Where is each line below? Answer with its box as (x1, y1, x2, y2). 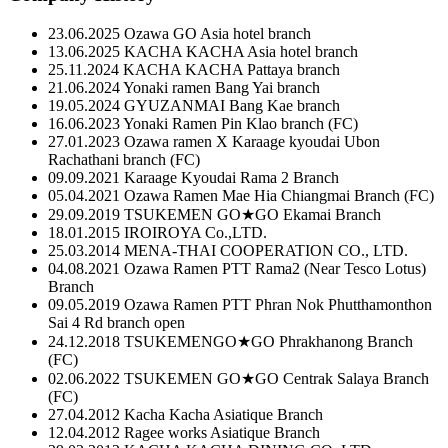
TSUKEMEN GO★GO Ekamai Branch (120, 206, 381, 224)
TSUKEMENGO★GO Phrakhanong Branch (120, 333, 413, 351)
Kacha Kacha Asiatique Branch (120, 406, 323, 424)
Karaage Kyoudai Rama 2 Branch (120, 169, 339, 187)
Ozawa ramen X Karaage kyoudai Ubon (120, 133, 380, 151)
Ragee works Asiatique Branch (120, 424, 320, 442)
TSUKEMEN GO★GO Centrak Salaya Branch (120, 370, 429, 388)
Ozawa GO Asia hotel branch (120, 25, 311, 43)
